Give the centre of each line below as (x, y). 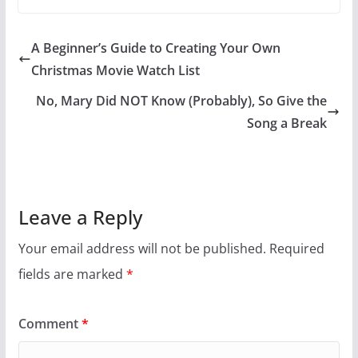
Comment (50, 324)
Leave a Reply (80, 217)
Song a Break (287, 123)
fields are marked (72, 274)
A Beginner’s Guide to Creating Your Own (155, 48)
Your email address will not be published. (142, 249)
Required (296, 249)
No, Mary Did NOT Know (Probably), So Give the (182, 101)
